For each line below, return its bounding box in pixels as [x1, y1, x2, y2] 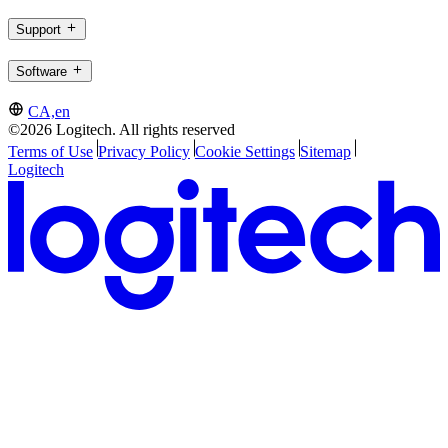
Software [16, 63, 67, 79]
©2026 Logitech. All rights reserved [8, 120, 235, 138]
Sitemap [299, 142, 351, 160]
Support [16, 22, 61, 38]
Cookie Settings [194, 142, 295, 160]
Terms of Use [8, 142, 93, 160]
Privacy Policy [97, 142, 190, 160]
